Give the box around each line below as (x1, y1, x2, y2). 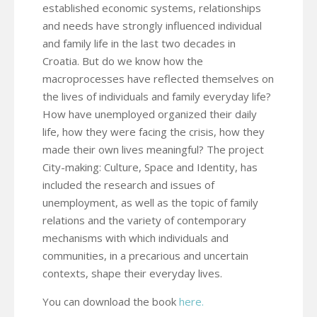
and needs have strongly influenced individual (42, 18, 262, 33)
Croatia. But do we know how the (42, 53, 203, 68)
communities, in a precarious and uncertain (42, 248, 248, 263)
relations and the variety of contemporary (42, 212, 246, 227)
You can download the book (42, 294, 179, 309)
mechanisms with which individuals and (42, 230, 229, 245)
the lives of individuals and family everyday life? (42, 88, 271, 103)
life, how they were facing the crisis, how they (42, 124, 265, 139)
